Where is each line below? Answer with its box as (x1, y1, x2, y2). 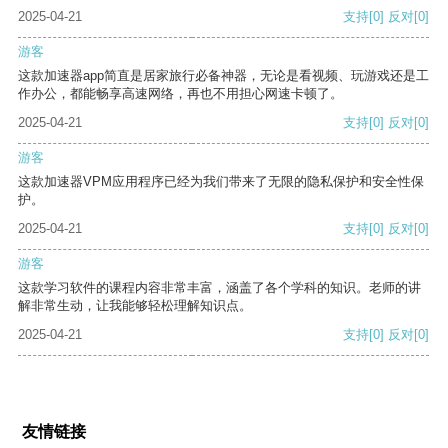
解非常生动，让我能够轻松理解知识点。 (18, 298, 252, 314)
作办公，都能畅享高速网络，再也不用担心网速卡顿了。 (18, 86, 343, 102)
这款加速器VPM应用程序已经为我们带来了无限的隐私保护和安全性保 (18, 174, 424, 190)
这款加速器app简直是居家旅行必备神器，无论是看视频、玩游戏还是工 (18, 68, 429, 84)
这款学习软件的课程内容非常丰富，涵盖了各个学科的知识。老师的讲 (18, 280, 421, 296)
